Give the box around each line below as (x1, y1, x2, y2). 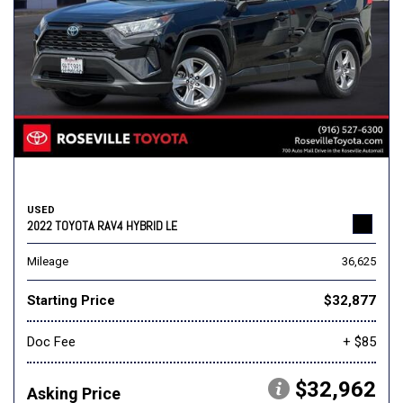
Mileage (27, 255, 68, 269)
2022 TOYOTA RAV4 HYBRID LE (27, 218, 177, 235)
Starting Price (27, 292, 115, 309)
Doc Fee (27, 334, 76, 351)
